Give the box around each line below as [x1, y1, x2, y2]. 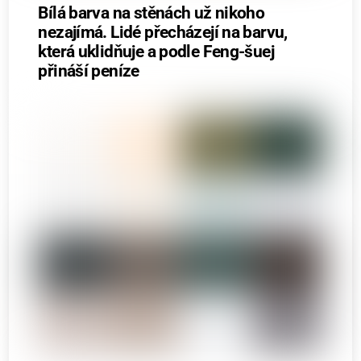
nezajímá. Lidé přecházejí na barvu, [38, 23, 288, 43]
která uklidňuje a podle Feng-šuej [38, 42, 274, 62]
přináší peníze [38, 61, 139, 81]
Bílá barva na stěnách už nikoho [38, 3, 265, 23]
